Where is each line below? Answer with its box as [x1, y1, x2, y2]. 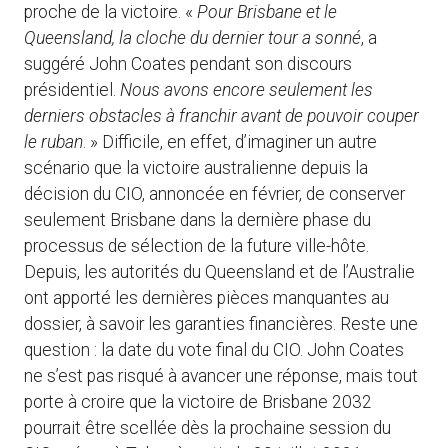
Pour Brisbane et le [197, 2, 337, 23]
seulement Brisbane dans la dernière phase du [24, 210, 371, 231]
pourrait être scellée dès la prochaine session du [24, 418, 391, 439]
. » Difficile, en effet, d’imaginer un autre [83, 132, 377, 153]
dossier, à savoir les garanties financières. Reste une [24, 314, 418, 335]
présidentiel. [24, 80, 120, 101]
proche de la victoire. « [24, 2, 197, 23]
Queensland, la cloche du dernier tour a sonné [24, 28, 361, 49]
